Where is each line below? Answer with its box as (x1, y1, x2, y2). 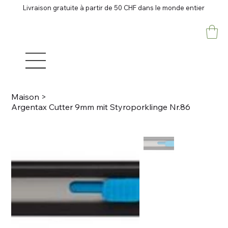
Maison (11, 91, 40, 102)
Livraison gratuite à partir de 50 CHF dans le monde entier (23, 4, 205, 12)
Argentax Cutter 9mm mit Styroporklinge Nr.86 (11, 101, 191, 112)
